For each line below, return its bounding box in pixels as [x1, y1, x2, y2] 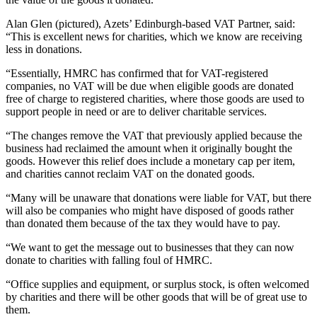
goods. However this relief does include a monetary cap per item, [6, 155, 295, 168]
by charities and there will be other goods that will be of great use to [6, 291, 307, 304]
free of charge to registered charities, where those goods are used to [6, 93, 304, 105]
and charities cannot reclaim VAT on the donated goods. [6, 168, 255, 180]
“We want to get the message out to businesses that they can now [6, 241, 294, 254]
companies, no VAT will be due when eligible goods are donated [6, 80, 294, 93]
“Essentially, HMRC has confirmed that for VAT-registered [6, 67, 268, 80]
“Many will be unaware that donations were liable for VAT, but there [6, 192, 311, 204]
